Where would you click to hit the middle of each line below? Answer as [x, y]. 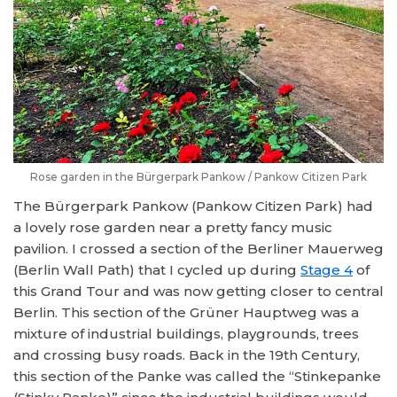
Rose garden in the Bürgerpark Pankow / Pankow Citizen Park [198, 177]
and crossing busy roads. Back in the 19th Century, [187, 355]
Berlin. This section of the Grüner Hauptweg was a [186, 313]
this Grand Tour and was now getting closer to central [198, 292]
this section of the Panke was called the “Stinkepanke [197, 377]
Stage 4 [327, 270]
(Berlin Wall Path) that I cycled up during [157, 270]
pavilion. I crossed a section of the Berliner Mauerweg [198, 249]
